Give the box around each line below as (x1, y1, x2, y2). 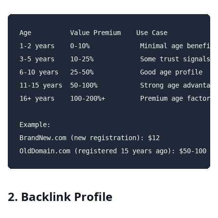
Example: (19, 121, 51, 128)
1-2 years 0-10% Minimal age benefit (19, 42, 214, 50)
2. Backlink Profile (8, 188, 112, 204)
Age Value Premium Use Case (19, 29, 167, 36)
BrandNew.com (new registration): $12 (19, 134, 160, 142)
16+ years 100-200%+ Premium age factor (19, 94, 210, 102)
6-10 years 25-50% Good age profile (19, 68, 202, 76)
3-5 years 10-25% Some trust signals (19, 55, 210, 63)
